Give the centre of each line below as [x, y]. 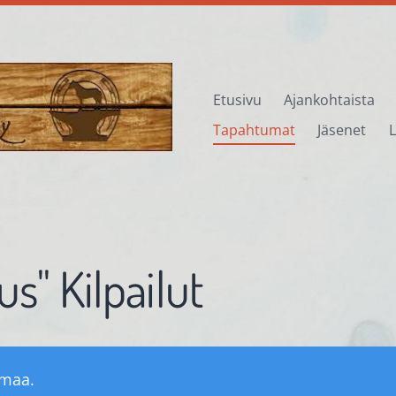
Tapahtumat [254, 130]
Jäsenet [342, 130]
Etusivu [237, 100]
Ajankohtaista [330, 100]
